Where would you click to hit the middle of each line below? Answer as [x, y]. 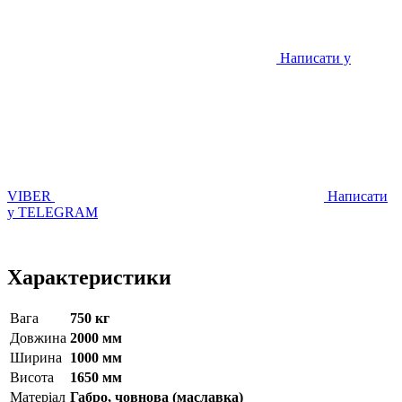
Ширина [36, 357]
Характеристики [89, 277]
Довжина [38, 337]
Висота [32, 377]
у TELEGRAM [52, 212]
